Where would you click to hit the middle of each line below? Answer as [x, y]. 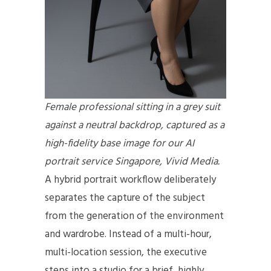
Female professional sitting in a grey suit [132, 108]
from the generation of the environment [134, 217]
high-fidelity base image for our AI [119, 144]
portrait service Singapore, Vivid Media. [132, 162]
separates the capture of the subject [125, 198]
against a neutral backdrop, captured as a [135, 126]
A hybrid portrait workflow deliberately [130, 180]
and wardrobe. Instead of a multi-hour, [128, 235]
